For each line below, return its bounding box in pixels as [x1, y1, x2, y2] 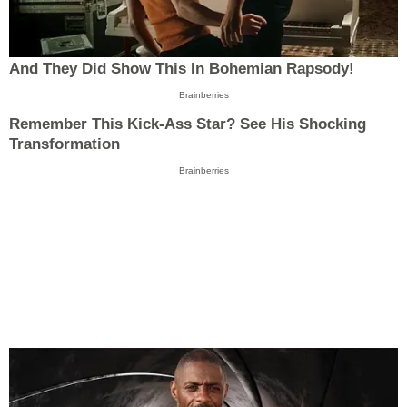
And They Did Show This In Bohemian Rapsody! [9, 59, 354, 77]
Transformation [9, 135, 120, 154]
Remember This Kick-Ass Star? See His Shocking [9, 115, 366, 134]
